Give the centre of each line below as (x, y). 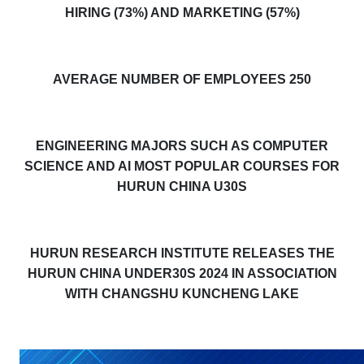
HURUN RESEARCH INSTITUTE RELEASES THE (182, 253)
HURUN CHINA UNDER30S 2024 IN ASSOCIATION (182, 274)
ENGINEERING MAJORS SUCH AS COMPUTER (182, 146)
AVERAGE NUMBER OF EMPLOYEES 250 (182, 80)
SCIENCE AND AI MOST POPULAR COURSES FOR (182, 167)
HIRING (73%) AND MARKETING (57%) (182, 13)
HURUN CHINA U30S (182, 187)
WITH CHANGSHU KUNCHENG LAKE (182, 294)
